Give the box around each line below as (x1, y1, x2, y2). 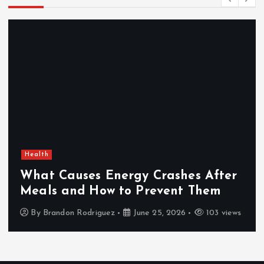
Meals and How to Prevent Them (20, 184, 222, 197)
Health (24, 151, 49, 158)
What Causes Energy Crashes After (20, 169, 237, 182)
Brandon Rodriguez (42, 208, 115, 217)
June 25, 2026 (130, 208, 186, 217)
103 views (203, 208, 242, 217)
